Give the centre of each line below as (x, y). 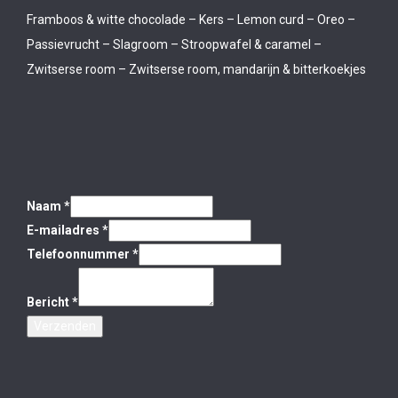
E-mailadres (64, 230)
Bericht (49, 302)
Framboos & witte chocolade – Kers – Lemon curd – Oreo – (191, 19)
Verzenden (65, 326)
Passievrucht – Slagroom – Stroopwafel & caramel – (174, 44)
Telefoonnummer (80, 254)
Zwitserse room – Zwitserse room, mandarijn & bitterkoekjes (196, 69)
